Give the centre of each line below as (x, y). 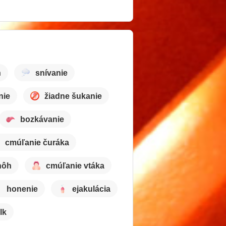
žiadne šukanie (73, 96)
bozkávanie (42, 119)
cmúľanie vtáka (75, 165)
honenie (22, 189)
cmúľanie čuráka (37, 142)
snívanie (51, 73)
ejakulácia (91, 189)
